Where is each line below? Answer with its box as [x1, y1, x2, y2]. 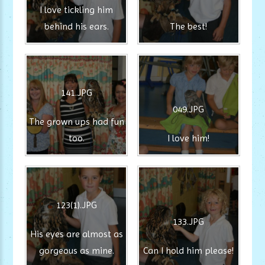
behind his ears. [44, 20, 109, 32]
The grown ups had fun [28, 116, 124, 128]
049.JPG [173, 104, 205, 115]
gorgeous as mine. [38, 244, 114, 256]
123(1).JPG [56, 199, 97, 211]
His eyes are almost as [30, 228, 123, 240]
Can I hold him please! [143, 244, 234, 256]
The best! [170, 20, 208, 32]
